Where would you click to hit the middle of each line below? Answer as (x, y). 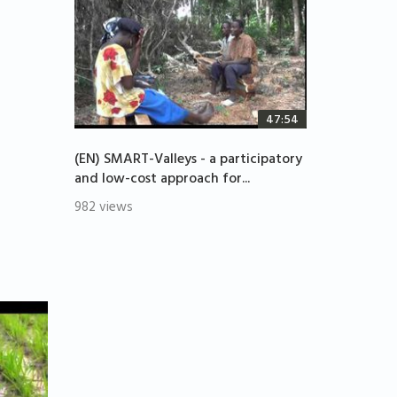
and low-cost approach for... (162, 180)
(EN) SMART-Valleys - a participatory (188, 161)
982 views (103, 209)
